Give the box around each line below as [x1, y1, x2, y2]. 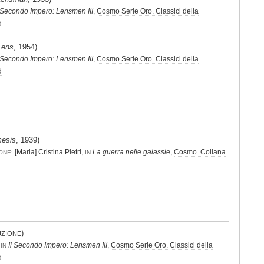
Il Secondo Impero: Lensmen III [8, 240, 107, 249]
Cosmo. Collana [174, 147, 226, 156]
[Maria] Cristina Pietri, [13, 147, 85, 156]
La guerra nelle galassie [93, 147, 170, 156]
